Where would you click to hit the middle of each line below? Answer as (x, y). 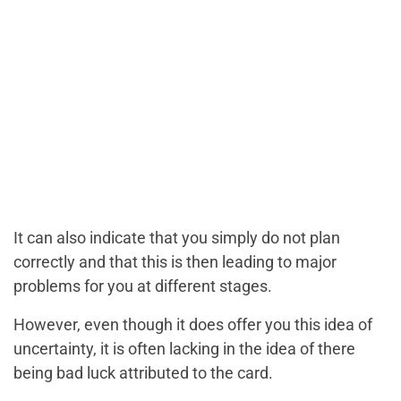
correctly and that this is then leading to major (175, 262)
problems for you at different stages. (143, 286)
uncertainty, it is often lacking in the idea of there (184, 349)
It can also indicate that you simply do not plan (177, 238)
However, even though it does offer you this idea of (193, 325)
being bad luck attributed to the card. (143, 373)
